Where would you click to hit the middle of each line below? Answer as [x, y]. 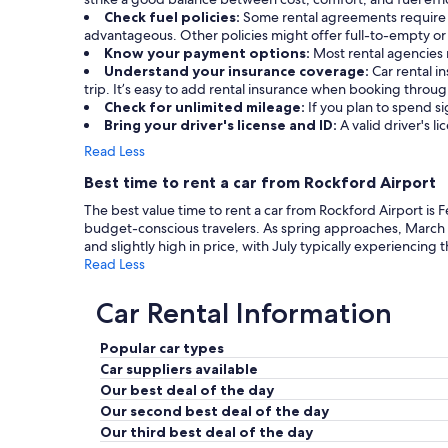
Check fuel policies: [173, 17]
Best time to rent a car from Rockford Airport [260, 182]
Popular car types [162, 348]
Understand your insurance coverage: [238, 71]
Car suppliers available [179, 369]
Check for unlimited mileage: [206, 107]
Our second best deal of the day [214, 411]
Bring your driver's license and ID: [222, 125]
